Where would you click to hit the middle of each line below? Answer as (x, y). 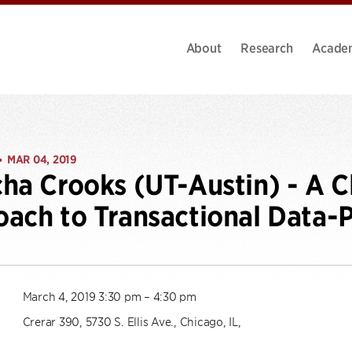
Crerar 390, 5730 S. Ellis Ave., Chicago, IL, (132, 321)
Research (267, 47)
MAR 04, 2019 (42, 159)
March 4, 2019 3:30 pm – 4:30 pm (109, 296)
